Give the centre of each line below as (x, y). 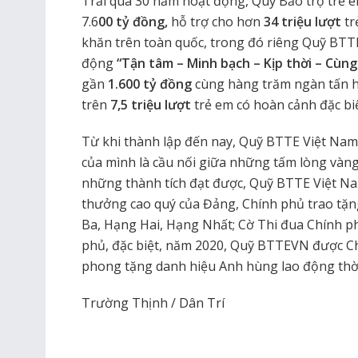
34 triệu (288, 21)
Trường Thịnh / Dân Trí (153, 302)
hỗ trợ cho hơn (216, 21)
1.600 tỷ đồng (151, 84)
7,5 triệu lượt (151, 104)
